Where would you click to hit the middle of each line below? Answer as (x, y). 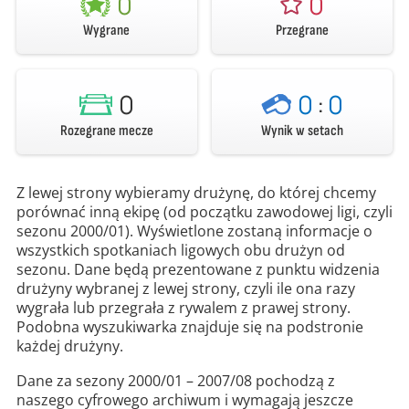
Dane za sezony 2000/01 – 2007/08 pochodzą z (175, 380)
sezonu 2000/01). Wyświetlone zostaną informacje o (194, 231)
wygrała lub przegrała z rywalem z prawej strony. (183, 308)
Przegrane (303, 31)
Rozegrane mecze (106, 130)
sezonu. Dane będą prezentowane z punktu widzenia (198, 270)
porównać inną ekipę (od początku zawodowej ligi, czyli (204, 212)
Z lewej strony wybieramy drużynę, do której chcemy (196, 193)
